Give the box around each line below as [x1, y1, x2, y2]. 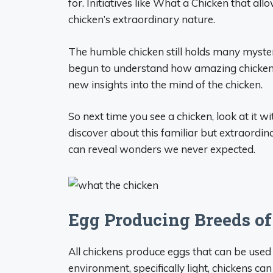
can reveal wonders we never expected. [68, 143, 255, 155]
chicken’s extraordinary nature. [68, 13, 215, 26]
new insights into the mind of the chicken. [68, 77, 263, 91]
